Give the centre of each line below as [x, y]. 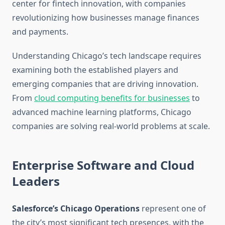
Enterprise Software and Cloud [103, 165]
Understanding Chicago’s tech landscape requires [107, 56]
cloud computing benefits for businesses [112, 98]
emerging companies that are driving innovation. [105, 84]
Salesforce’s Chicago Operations [76, 209]
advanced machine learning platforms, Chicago [102, 112]
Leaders [36, 181]
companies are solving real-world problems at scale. [111, 126]
